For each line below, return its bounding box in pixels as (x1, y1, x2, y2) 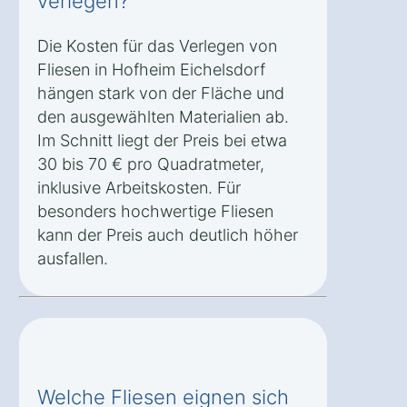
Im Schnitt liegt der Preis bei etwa (37, 131, 287, 151)
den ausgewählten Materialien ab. (37, 107, 289, 127)
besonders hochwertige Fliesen (37, 202, 273, 222)
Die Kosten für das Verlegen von (37, 36, 277, 56)
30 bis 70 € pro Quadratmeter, (37, 154, 264, 174)
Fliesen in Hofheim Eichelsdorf (37, 60, 265, 80)
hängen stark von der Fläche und (37, 84, 284, 104)
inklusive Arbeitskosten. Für (37, 178, 241, 198)
